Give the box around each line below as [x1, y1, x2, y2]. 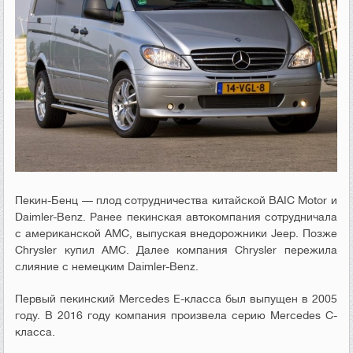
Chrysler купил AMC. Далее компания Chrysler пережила [15, 243, 337, 256]
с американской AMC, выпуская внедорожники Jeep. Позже [15, 226, 337, 240]
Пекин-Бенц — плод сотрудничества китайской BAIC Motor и [15, 193, 337, 206]
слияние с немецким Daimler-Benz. [15, 259, 199, 273]
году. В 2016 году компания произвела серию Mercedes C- [15, 308, 337, 321]
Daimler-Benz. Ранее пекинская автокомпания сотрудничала [15, 210, 337, 223]
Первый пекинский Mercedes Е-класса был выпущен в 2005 [15, 292, 337, 305]
